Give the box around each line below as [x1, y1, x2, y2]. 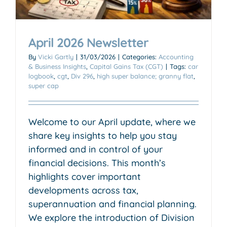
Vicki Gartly [38, 52, 73, 61]
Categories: [122, 52, 159, 61]
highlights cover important [28, 170, 141, 182]
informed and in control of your [28, 143, 163, 155]
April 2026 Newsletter [28, 34, 148, 50]
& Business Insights [28, 62, 86, 70]
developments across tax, [28, 184, 138, 196]
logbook [28, 71, 54, 80]
